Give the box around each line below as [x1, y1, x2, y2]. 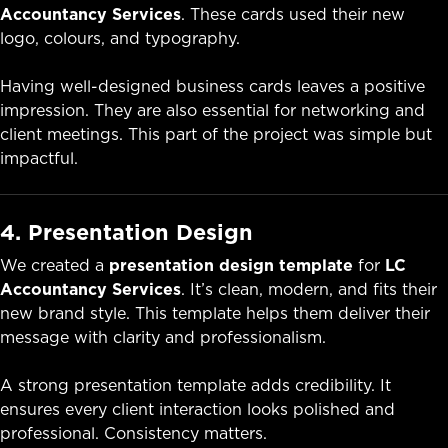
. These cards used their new [181, 3, 405, 26]
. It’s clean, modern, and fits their [181, 278, 437, 301]
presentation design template [109, 254, 353, 277]
